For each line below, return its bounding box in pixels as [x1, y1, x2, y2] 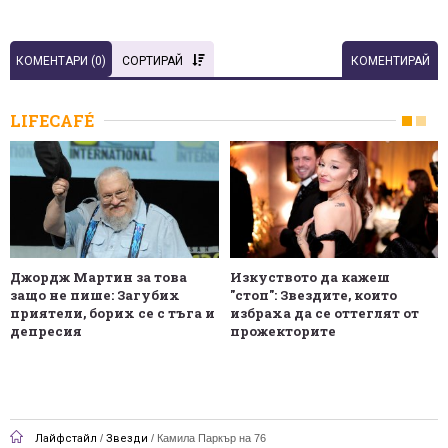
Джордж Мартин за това [10, 268, 187, 287]
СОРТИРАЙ [121, 53, 183, 68]
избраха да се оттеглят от [229, 304, 419, 323]
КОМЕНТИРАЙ [350, 53, 430, 68]
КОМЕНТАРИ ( [16, 53, 95, 68]
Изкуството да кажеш [229, 268, 390, 287]
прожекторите [229, 322, 336, 341]
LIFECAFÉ [10, 109, 94, 131]
